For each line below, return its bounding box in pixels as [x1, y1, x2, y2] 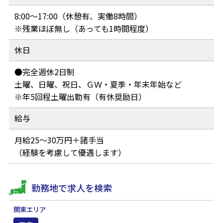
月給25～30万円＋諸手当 [14, 134, 104, 146]
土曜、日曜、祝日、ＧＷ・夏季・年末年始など [14, 78, 182, 91]
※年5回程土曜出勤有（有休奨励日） [14, 91, 146, 103]
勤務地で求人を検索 [31, 181, 112, 194]
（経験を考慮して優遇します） [14, 146, 126, 159]
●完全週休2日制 [14, 66, 75, 78]
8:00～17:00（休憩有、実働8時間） [14, 10, 142, 22]
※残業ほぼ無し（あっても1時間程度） [14, 22, 153, 35]
